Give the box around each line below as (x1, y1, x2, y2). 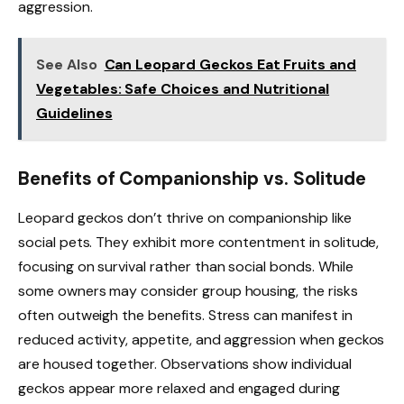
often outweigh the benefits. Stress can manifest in (18, 306, 353, 326)
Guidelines (36, 103, 113, 123)
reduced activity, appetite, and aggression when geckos (18, 330, 385, 350)
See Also (36, 54, 97, 74)
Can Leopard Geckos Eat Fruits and (104, 54, 356, 74)
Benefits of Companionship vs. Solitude (18, 166, 367, 190)
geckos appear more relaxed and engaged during (18, 379, 340, 399)
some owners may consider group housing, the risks (18, 281, 358, 301)
